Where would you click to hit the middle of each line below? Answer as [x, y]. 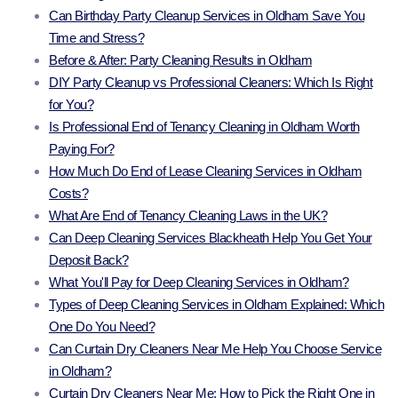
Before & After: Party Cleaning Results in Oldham [180, 60]
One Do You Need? [102, 327]
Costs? [68, 194]
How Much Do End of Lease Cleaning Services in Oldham [205, 171]
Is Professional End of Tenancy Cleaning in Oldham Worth [204, 127]
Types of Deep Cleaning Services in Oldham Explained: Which [216, 305]
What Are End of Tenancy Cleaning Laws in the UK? [188, 216]
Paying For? [82, 149]
